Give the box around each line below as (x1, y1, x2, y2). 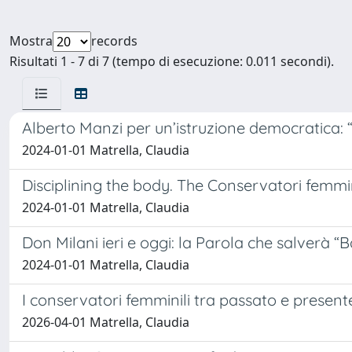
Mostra (9, 32, 53, 49)
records (91, 32, 137, 49)
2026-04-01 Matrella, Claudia (22, 313, 189, 331)
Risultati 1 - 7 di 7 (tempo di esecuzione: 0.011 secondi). (9, 53, 334, 70)
